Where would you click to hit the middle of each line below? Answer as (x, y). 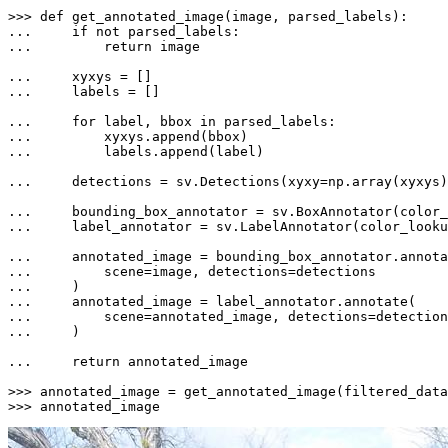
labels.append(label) (152, 151)
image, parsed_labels (312, 16)
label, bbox (148, 121)
